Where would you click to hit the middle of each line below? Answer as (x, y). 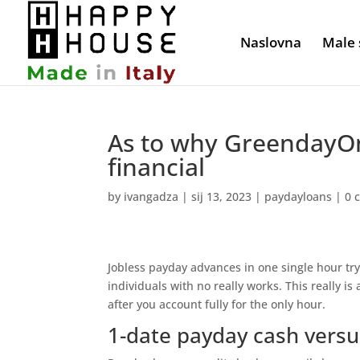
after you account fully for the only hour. (217, 304)
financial (157, 167)
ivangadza (151, 196)
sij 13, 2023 (222, 196)
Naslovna (271, 42)
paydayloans (299, 196)
